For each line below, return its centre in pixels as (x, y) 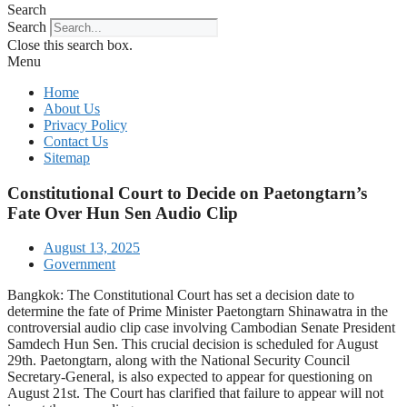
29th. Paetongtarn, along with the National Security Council (179, 361)
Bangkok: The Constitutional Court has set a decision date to (181, 295)
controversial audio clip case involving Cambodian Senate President (201, 328)
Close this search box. (70, 45)
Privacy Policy (85, 125)
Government (79, 264)
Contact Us (76, 141)
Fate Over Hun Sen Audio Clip (123, 213)
